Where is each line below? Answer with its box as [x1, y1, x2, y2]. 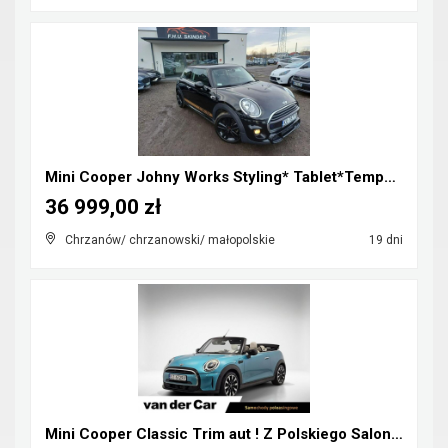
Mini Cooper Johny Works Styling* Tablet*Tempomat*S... [384, 168, 396, 186]
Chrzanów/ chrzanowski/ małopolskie [65, 233, 275, 247]
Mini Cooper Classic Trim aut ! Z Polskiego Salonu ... [391, 425, 403, 443]
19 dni [366, 233, 403, 247]
